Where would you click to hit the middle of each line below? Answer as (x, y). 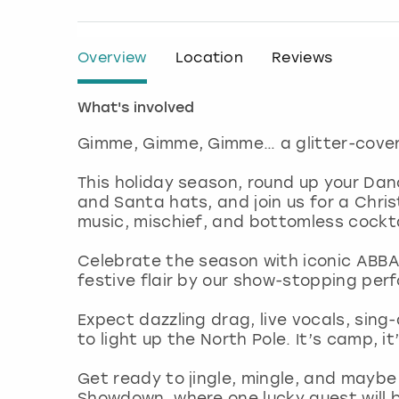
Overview (112, 58)
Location (209, 58)
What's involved (136, 109)
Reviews (302, 58)
